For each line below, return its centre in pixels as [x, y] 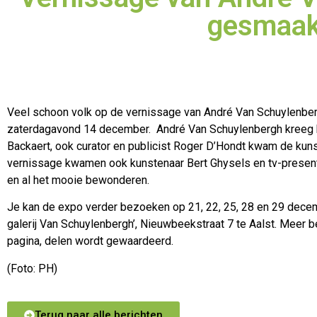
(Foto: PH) [32, 268]
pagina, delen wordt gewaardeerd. [90, 241]
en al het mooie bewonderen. [78, 180]
